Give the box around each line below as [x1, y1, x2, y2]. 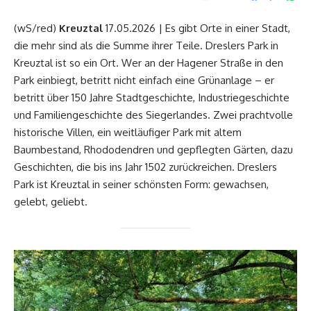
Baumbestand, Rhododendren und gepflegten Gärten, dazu [14, 143, 293, 157]
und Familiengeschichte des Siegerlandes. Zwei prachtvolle [14, 108, 293, 122]
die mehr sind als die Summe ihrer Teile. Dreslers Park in [14, 39, 278, 53]
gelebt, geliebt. [14, 195, 87, 209]
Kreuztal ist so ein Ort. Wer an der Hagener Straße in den [14, 56, 283, 70]
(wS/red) [14, 22, 59, 35]
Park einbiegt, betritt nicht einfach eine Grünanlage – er [14, 74, 274, 87]
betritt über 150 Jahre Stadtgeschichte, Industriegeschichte [14, 91, 289, 105]
